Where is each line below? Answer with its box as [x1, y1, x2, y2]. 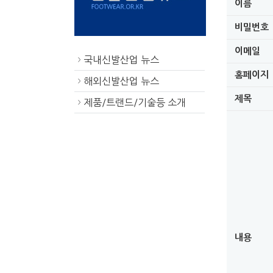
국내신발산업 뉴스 [83, 55, 159, 65]
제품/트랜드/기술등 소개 [83, 97, 186, 107]
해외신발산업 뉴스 [83, 76, 159, 86]
